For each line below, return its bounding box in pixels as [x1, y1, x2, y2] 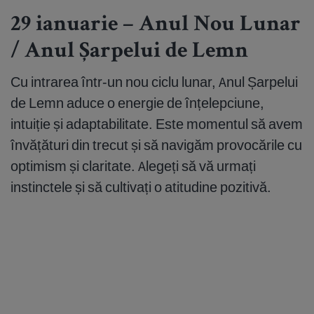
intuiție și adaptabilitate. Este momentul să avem [11, 115, 303, 133]
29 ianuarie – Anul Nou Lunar [11, 15, 301, 38]
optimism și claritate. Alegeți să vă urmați [11, 157, 256, 175]
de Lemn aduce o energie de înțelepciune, [11, 94, 264, 112]
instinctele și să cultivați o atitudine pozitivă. [11, 178, 271, 196]
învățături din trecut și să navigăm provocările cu [11, 136, 302, 154]
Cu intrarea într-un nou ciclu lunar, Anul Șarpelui [11, 73, 298, 91]
